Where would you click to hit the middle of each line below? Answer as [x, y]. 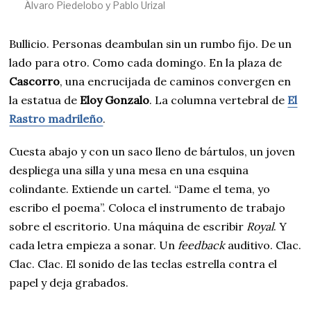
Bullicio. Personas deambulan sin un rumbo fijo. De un [151, 44]
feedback [202, 245]
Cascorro [35, 81]
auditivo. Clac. [263, 245]
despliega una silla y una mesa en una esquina [129, 170]
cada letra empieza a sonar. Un [94, 245]
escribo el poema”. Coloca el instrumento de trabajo [148, 208]
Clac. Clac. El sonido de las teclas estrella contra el [143, 264]
